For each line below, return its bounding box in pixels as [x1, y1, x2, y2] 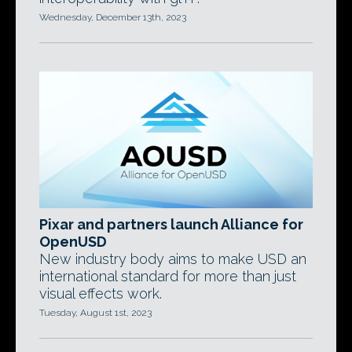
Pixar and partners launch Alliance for [39, 216, 303, 233]
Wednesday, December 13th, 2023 [39, 12, 186, 23]
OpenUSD [39, 233, 107, 250]
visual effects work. [39, 285, 162, 302]
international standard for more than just [39, 268, 296, 284]
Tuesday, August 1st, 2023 [39, 307, 152, 318]
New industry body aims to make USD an [39, 251, 306, 267]
